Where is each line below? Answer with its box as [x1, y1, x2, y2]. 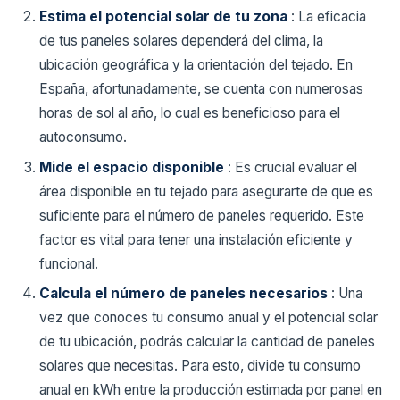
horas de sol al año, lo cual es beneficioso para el [39, 104, 340, 122]
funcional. [39, 254, 98, 272]
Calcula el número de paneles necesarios [39, 284, 331, 302]
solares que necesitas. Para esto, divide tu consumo [39, 356, 361, 374]
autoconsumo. [39, 129, 127, 146]
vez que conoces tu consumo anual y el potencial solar [39, 308, 378, 326]
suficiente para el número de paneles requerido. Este [39, 206, 364, 224]
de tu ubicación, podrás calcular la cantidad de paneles [39, 332, 375, 350]
